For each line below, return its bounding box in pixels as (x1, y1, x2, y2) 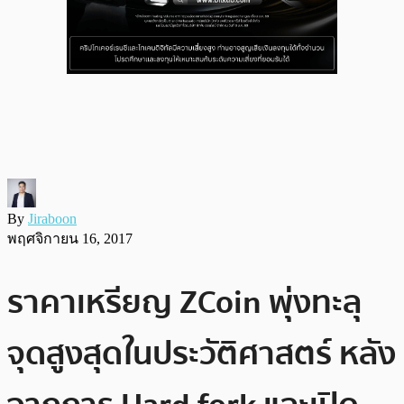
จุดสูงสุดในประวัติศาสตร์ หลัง (7, 327, 396, 380)
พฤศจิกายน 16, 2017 (7, 230, 133, 246)
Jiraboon (28, 210, 77, 226)
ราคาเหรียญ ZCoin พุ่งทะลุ (7, 276, 362, 328)
